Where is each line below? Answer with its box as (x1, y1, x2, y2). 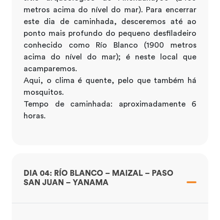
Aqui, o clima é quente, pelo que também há (24, 76, 196, 84)
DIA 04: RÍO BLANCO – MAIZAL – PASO (24, 169, 173, 177)
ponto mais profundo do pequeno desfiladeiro (24, 29, 196, 37)
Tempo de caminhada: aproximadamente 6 (24, 100, 196, 108)
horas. (24, 111, 46, 120)
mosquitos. (24, 88, 64, 96)
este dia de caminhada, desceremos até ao (24, 17, 196, 26)
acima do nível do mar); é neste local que (24, 53, 196, 61)
